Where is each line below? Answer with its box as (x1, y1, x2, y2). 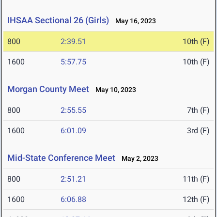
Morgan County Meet (7, 84, 89, 94)
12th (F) (183, 195, 210, 204)
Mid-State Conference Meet (7, 153, 115, 163)
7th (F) (187, 106, 210, 115)
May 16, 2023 (111, 17, 156, 25)
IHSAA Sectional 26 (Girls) (7, 15, 109, 26)
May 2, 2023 (117, 155, 158, 163)
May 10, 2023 (91, 86, 136, 94)
